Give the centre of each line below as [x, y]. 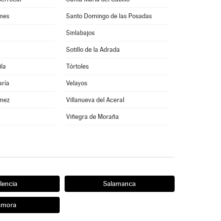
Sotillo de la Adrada [93, 50]
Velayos [76, 83]
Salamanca [119, 184]
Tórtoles [77, 66]
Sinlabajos [80, 33]
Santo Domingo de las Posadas [109, 16]
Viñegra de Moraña [92, 117]
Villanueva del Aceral [95, 100]
